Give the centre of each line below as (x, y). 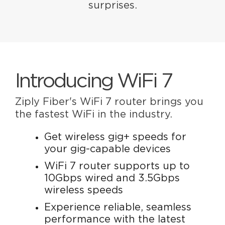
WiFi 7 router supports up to (117, 166)
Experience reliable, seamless (118, 208)
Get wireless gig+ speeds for (116, 137)
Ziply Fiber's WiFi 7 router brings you (109, 102)
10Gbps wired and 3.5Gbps (112, 179)
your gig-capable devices (108, 149)
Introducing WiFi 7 (94, 82)
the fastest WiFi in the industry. (94, 115)
